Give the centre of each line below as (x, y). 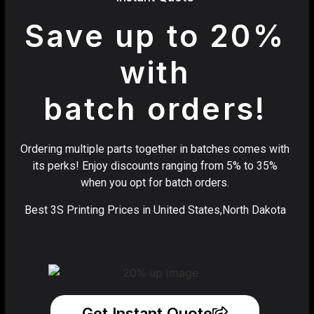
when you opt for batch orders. (155, 183)
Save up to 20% (155, 36)
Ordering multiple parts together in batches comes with (155, 149)
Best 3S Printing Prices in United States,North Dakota (155, 210)
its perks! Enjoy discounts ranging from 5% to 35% (155, 166)
